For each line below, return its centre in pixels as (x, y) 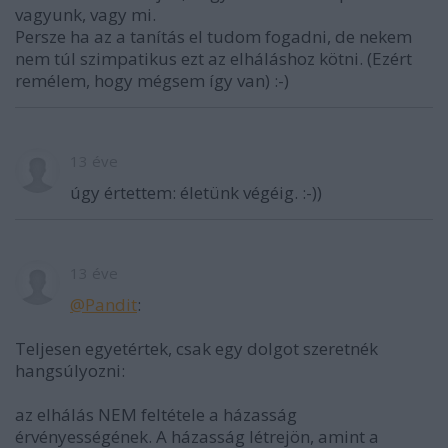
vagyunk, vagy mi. (85, 14)
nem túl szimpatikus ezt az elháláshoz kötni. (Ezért (213, 58)
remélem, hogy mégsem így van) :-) (152, 80)
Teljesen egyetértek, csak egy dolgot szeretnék (196, 348)
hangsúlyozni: (70, 370)
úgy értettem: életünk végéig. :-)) (196, 192)
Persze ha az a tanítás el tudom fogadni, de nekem (213, 36)
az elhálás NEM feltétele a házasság (156, 414)
